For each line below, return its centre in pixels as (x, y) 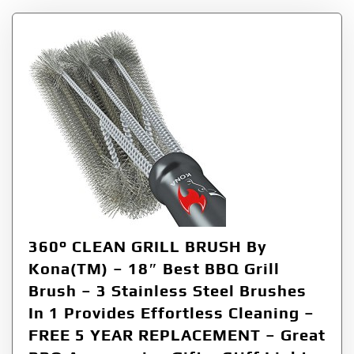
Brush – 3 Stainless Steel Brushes (168, 290)
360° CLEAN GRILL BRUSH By (148, 246)
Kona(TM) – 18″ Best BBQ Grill (154, 268)
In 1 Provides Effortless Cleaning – (171, 312)
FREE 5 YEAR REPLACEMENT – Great (177, 334)
